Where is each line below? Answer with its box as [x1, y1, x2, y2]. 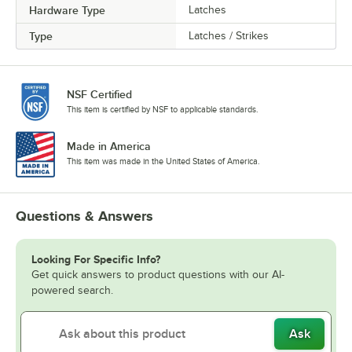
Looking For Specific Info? [31, 253, 160, 266]
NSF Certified [67, 87, 132, 101]
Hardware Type [29, 3, 105, 16]
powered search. [31, 284, 113, 297]
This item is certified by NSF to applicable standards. [67, 104, 258, 114]
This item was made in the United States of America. [67, 156, 260, 167]
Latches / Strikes [189, 29, 269, 42]
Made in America [67, 140, 151, 153]
